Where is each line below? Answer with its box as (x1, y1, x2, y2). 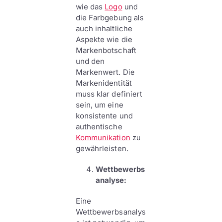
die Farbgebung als (75, 13, 144, 22)
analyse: (95, 175, 127, 185)
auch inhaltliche (75, 24, 132, 33)
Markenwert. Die (75, 67, 135, 77)
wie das (75, 2, 105, 11)
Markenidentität (75, 78, 132, 88)
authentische (75, 122, 122, 131)
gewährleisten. (75, 144, 128, 153)
